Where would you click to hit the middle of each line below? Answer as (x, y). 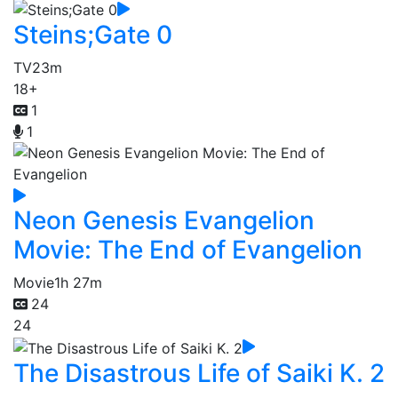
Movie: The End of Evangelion (188, 250)
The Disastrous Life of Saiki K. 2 (199, 373)
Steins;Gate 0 (93, 35)
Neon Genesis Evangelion (164, 221)
